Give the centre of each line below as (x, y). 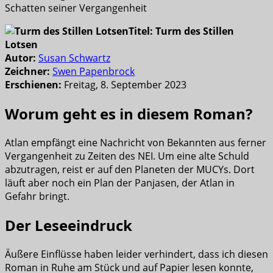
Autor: (22, 58)
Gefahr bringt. (37, 196)
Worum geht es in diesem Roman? (129, 114)
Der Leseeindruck (69, 225)
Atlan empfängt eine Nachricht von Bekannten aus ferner (136, 143)
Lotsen (21, 45)
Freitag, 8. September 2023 (124, 85)
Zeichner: (27, 72)
